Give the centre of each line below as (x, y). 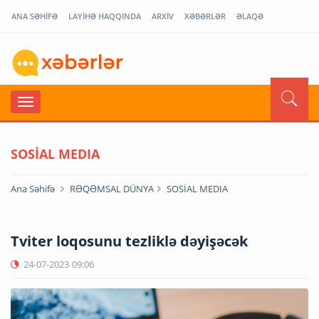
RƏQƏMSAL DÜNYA (112, 188)
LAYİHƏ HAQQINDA (105, 16)
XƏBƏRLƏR (205, 16)
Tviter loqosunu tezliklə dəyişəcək (129, 241)
